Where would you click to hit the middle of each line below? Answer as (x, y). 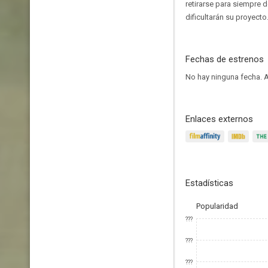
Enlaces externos (219, 119)
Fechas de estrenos (225, 59)
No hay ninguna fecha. (225, 77)
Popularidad (217, 206)
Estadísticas (209, 183)
